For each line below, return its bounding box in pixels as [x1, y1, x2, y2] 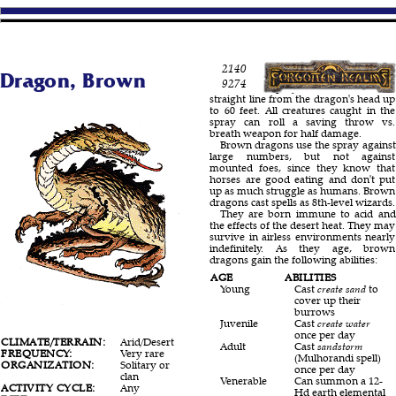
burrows [293, 305, 335, 319]
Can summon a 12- [293, 374, 383, 388]
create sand [316, 282, 366, 296]
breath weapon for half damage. [209, 126, 362, 140]
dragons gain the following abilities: [209, 252, 378, 266]
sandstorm [316, 339, 362, 354]
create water [316, 316, 370, 331]
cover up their [293, 293, 361, 308]
